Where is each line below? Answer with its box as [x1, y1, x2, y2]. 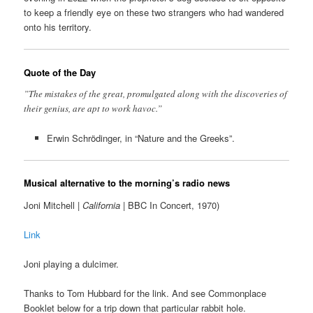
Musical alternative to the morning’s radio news [24, 176, 231, 190]
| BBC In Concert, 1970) [120, 198, 220, 212]
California [82, 198, 121, 212]
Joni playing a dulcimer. [24, 257, 119, 271]
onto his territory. [24, 20, 92, 34]
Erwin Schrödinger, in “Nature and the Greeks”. [46, 131, 235, 145]
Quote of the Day [24, 65, 96, 79]
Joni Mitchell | [24, 198, 83, 212]
